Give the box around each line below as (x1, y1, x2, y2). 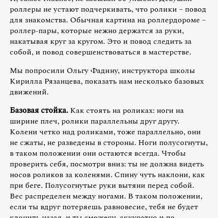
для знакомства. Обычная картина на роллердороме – (10, 14, 206, 26)
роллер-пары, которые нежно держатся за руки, (10, 24, 184, 36)
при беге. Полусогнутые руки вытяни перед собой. (10, 179, 194, 191)
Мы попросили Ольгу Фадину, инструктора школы (10, 64, 195, 76)
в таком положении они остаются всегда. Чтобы (10, 147, 186, 159)
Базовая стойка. (10, 104, 68, 116)
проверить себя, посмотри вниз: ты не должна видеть (10, 158, 204, 170)
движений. (10, 86, 49, 98)
